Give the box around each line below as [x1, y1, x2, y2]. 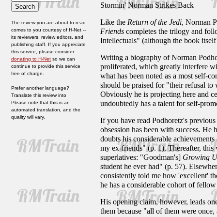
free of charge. [11, 71, 44, 76]
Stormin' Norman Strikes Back [100, 1, 194, 9]
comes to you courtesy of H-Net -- [11, 27, 86, 32]
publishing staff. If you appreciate [11, 42, 86, 47]
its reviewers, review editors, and [11, 34, 83, 40]
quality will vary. [11, 114, 45, 120]
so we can [51, 56, 75, 62]
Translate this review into [11, 93, 66, 98]
